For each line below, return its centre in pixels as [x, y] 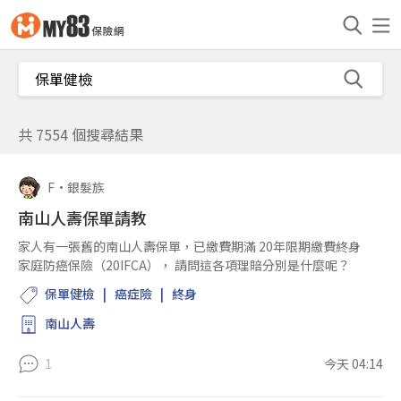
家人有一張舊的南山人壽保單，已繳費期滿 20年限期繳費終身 [189, 246]
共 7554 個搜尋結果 [81, 134]
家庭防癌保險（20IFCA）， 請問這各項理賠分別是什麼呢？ [184, 265]
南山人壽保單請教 [82, 218]
